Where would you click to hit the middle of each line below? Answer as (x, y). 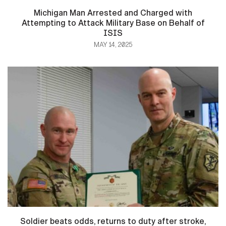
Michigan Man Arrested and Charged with (113, 13)
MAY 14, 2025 (113, 45)
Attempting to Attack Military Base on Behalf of (113, 23)
